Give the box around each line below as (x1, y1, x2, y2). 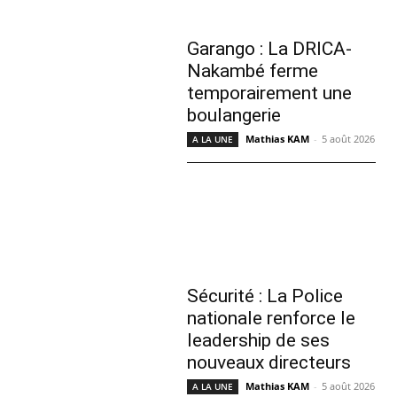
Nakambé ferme (187, 60, 318, 82)
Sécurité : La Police (187, 284, 343, 307)
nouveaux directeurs (187, 351, 351, 373)
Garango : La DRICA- (187, 38, 352, 60)
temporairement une (187, 82, 352, 105)
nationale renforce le (187, 307, 355, 329)
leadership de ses (187, 329, 330, 351)
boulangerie (187, 105, 281, 127)
